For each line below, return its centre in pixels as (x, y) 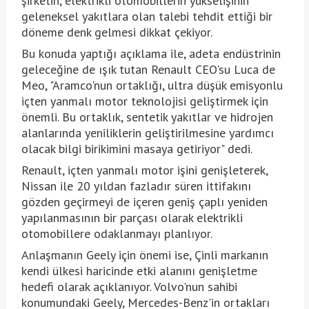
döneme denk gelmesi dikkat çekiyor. (117, 32)
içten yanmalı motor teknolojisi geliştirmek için (144, 101)
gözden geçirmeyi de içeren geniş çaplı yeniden (144, 201)
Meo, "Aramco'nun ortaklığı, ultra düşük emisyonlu (152, 85)
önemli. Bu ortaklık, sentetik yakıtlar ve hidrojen (147, 117)
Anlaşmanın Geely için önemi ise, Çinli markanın (144, 255)
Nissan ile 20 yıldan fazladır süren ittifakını (136, 186)
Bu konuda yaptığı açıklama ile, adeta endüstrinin (151, 53)
